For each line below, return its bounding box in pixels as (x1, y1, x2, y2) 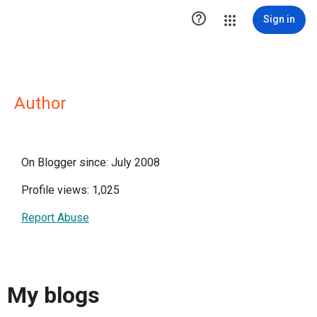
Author (14, 93, 67, 113)
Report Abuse (21, 211, 89, 224)
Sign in (263, 13, 295, 25)
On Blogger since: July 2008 (21, 156, 160, 169)
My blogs (7, 282, 100, 309)
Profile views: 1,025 (21, 183, 120, 197)
